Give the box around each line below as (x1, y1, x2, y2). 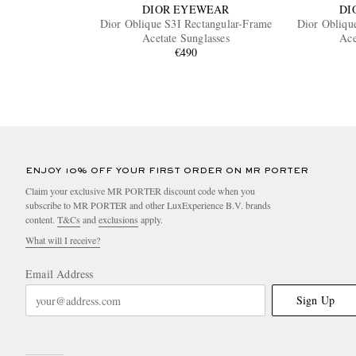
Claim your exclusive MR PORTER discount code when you (25, 184, 255, 198)
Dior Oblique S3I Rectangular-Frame (99, 16, 273, 32)
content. (25, 213, 57, 226)
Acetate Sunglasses (142, 30, 230, 46)
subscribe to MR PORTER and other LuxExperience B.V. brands (25, 199, 271, 212)
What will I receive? (25, 234, 100, 247)
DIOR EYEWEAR (142, 2, 230, 17)
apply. (138, 213, 163, 226)
